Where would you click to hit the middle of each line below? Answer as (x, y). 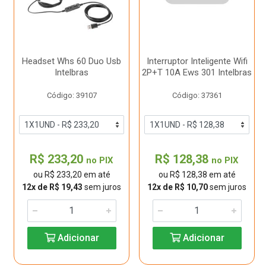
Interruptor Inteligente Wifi (197, 61)
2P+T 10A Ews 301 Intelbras (197, 72)
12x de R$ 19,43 (52, 187)
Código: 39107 (72, 95)
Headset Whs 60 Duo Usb (72, 61)
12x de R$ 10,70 (178, 187)
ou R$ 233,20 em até (72, 175)
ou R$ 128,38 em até (197, 175)
